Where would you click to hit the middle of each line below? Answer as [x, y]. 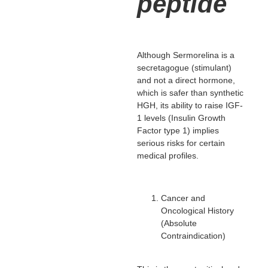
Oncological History [197, 210]
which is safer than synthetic [190, 93]
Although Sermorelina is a [185, 55]
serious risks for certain [181, 143]
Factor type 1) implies [178, 131]
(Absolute [179, 223]
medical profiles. [167, 156]
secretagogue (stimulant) [184, 68]
